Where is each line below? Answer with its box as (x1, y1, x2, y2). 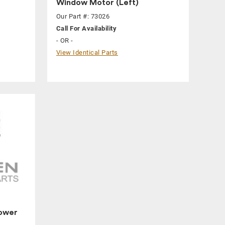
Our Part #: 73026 (56, 13, 110, 21)
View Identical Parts (56, 49, 118, 57)
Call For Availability (56, 25, 117, 33)
